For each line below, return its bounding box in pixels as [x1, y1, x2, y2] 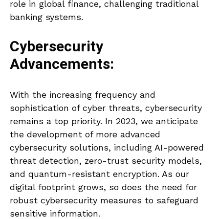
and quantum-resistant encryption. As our [10, 169, 189, 179]
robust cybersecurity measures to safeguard [10, 195, 198, 206]
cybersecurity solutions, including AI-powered [10, 142, 204, 153]
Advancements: [10, 54, 114, 76]
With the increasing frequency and [10, 89, 155, 100]
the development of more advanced [10, 129, 160, 140]
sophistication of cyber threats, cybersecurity [10, 103, 202, 113]
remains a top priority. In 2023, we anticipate [10, 116, 198, 127]
